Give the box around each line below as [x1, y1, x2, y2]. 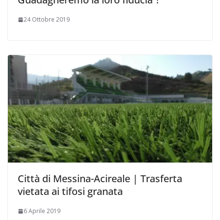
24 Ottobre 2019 [24, 15, 70, 24]
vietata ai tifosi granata [18, 185, 123, 198]
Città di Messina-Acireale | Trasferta [18, 172, 182, 186]
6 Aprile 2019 [24, 207, 60, 216]
